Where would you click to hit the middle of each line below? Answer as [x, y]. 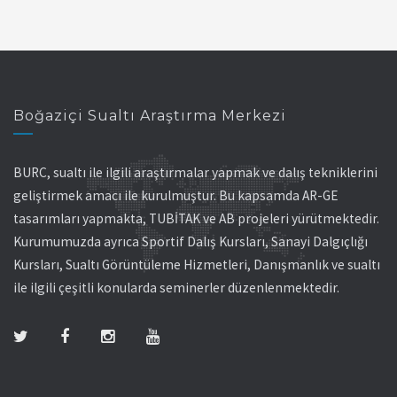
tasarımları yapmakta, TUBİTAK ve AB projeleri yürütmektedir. [196, 218]
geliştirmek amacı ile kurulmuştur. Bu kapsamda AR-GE [176, 195]
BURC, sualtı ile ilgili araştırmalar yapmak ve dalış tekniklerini [195, 172]
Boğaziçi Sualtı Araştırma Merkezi [150, 116]
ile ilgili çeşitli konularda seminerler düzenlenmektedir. [176, 288]
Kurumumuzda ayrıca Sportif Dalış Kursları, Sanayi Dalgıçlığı [191, 241]
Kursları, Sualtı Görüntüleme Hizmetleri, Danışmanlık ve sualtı [197, 265]
